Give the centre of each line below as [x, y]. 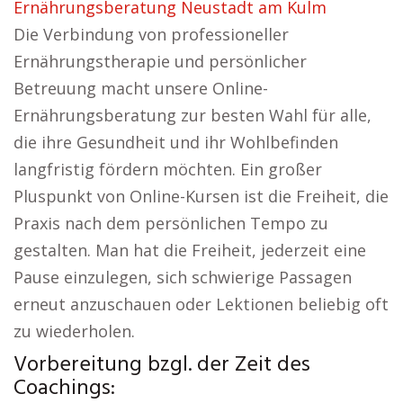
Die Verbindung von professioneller [151, 34]
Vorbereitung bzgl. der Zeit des [162, 365]
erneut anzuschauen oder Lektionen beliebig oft [201, 304]
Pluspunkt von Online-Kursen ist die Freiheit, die [201, 196]
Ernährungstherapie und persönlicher [160, 61]
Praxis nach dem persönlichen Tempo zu [171, 223]
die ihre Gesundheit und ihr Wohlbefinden [176, 142]
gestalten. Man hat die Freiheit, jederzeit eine [190, 250]
